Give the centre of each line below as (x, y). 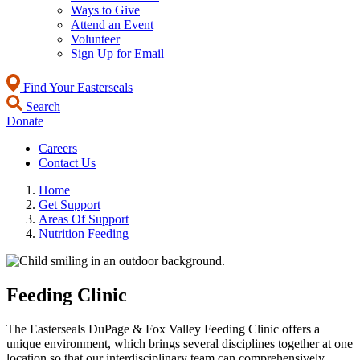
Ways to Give (105, 10)
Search (41, 106)
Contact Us (67, 163)
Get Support (70, 205)
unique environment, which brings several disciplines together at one (180, 343)
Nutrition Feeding (84, 233)
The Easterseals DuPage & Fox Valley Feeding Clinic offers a (163, 329)
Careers (58, 148)
